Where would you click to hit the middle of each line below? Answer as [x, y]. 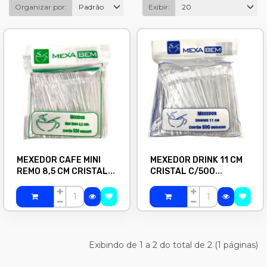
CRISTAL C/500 [183, 171]
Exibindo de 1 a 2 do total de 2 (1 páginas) [173, 245]
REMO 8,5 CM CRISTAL [62, 171]
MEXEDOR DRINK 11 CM [196, 160]
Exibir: [159, 7]
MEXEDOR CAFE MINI [59, 160]
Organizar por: [41, 7]
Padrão [91, 7]
